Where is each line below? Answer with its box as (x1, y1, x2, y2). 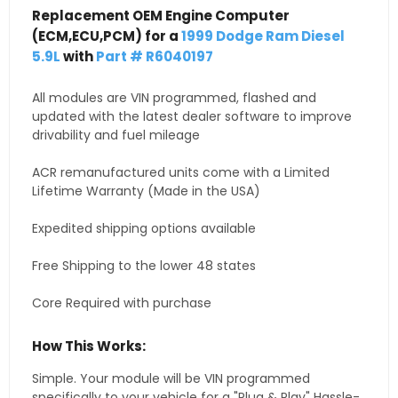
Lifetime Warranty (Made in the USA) (32, 182, 260, 201)
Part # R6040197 (96, 47, 213, 67)
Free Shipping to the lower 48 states (32, 257, 256, 275)
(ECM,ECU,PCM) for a (32, 27, 181, 46)
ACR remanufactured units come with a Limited (32, 163, 330, 182)
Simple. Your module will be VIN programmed (32, 370, 310, 388)
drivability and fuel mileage (32, 126, 200, 145)
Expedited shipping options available (32, 219, 256, 238)
